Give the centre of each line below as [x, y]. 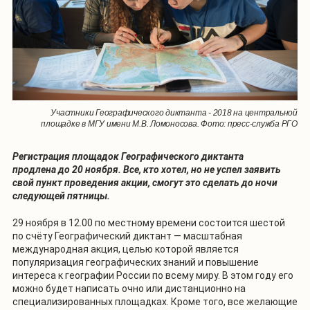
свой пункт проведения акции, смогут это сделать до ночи [145, 183]
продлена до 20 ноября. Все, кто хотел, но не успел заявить [147, 170]
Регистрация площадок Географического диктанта [128, 157]
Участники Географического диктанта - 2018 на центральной [174, 113]
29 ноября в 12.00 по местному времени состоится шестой [149, 223]
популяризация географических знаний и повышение [136, 263]
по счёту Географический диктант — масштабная [127, 236]
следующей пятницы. [61, 196]
